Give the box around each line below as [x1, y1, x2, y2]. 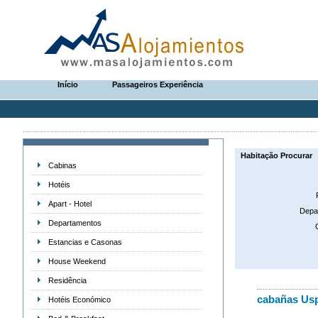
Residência [48, 276, 87, 285]
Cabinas [48, 161, 77, 170]
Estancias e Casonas [48, 238, 122, 246]
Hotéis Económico [48, 295, 111, 304]
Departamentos [48, 219, 102, 227]
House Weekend [48, 257, 106, 265]
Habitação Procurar [241, 151, 312, 160]
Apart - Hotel [48, 199, 92, 208]
